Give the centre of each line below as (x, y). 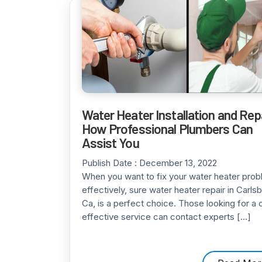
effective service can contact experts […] (166, 217)
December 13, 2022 (178, 163)
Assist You (110, 143)
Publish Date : (110, 163)
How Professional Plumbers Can (167, 129)
